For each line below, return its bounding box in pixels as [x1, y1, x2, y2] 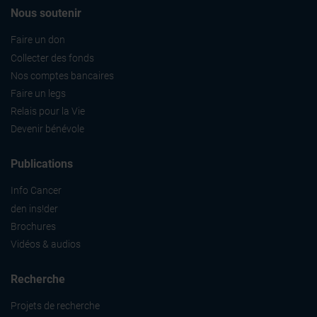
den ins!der [11, 202, 58, 214]
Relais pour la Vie [11, 105, 85, 117]
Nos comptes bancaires [11, 69, 114, 81]
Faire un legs [11, 87, 66, 99]
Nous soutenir [11, 6, 81, 21]
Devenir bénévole [11, 123, 84, 135]
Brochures [11, 220, 56, 232]
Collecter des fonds [11, 52, 94, 64]
